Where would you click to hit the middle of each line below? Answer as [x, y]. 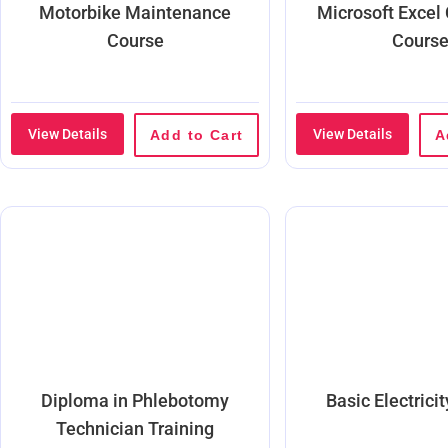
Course [135, 40]
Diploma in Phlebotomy [135, 400]
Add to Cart [197, 134]
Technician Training [135, 428]
